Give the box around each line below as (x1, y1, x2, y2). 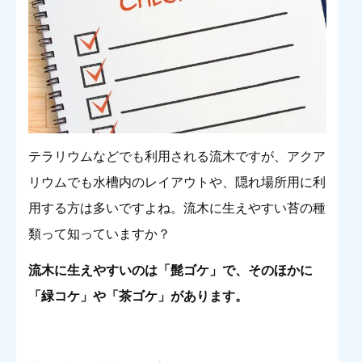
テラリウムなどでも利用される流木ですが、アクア (28, 149, 326, 163)
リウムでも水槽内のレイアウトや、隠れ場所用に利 (28, 175, 326, 189)
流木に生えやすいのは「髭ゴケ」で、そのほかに (28, 263, 313, 277)
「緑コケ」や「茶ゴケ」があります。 (28, 288, 248, 303)
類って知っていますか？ (28, 226, 170, 241)
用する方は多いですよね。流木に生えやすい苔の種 (28, 200, 326, 215)
